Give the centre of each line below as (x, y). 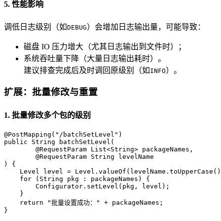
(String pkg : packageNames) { (91, 179)
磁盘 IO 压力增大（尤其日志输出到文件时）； (105, 46)
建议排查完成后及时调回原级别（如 (87, 70)
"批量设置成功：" (74, 203)
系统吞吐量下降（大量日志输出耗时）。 (95, 58)
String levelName (120, 157)
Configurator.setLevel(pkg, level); (87, 186)
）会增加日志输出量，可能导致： (146, 27)
